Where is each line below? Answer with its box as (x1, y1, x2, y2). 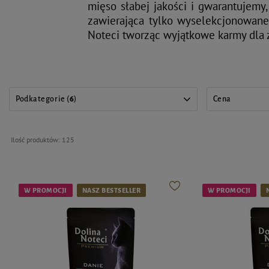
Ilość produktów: (10, 134, 62, 144)
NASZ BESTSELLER (82, 186, 141, 194)
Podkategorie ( (16, 94, 70, 103)
